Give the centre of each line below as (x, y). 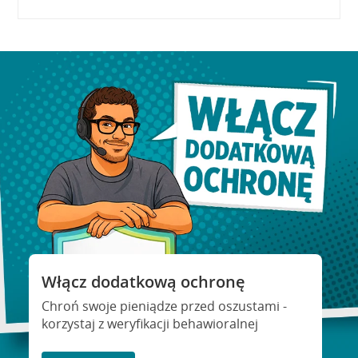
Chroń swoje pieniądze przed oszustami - (164, 306)
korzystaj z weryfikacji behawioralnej (149, 324)
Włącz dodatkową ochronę (143, 282)
